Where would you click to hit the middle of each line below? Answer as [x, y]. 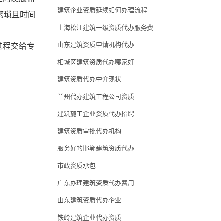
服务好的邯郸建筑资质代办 [96, 148]
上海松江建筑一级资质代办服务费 [105, 27]
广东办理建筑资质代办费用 [96, 183]
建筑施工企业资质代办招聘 [96, 114]
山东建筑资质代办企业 [89, 200]
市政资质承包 [76, 166]
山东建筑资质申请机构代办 [96, 45]
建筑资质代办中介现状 [89, 79]
